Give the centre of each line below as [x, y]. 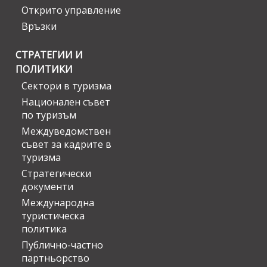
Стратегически [56, 174]
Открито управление [71, 10]
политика [44, 229]
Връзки [39, 27]
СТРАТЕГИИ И [49, 55]
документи [47, 187]
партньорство [55, 258]
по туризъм [49, 115]
